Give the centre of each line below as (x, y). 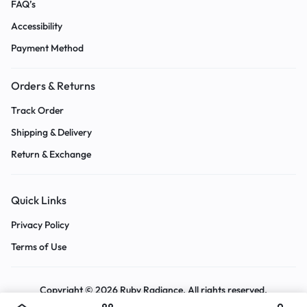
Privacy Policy (40, 225)
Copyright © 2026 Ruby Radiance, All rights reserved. (153, 290)
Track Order (37, 111)
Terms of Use (39, 247)
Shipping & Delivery (51, 133)
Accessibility (37, 26)
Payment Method (47, 48)
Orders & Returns (53, 86)
